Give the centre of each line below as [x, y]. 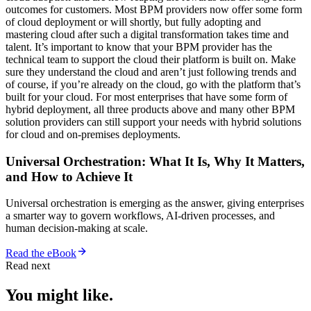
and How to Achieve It [69, 176]
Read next [28, 266]
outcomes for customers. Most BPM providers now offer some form [154, 9]
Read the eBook [41, 253]
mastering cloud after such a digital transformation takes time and [147, 34]
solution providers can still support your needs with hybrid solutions [153, 121]
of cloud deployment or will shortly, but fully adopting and [133, 22]
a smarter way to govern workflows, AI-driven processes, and [140, 216]
